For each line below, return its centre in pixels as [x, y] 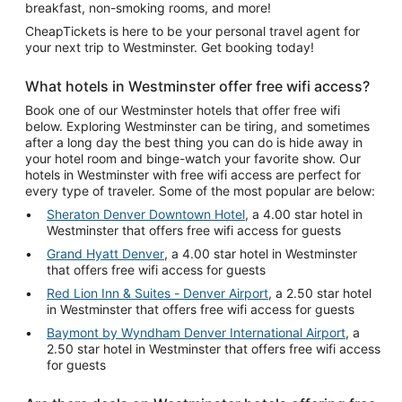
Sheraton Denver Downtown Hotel [146, 214]
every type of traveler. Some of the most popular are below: [200, 191]
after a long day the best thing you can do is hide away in [194, 142]
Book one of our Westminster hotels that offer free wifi [183, 110]
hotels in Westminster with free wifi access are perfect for [193, 175]
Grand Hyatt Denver [105, 253]
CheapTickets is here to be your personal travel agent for [192, 31]
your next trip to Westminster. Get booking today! [170, 47]
